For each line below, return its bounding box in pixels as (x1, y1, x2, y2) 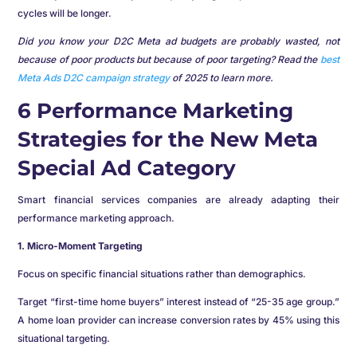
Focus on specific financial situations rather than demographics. (18, 268, 309, 280)
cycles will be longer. (18, 7, 112, 19)
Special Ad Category (18, 155, 237, 181)
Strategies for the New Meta (18, 127, 319, 152)
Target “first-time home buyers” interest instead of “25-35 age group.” (18, 296, 339, 308)
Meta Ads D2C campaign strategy (18, 72, 171, 84)
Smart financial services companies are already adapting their (18, 194, 339, 206)
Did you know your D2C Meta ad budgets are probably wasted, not (18, 35, 339, 47)
